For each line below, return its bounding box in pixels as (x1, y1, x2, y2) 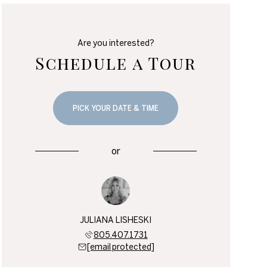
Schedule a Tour (35, 52, 197, 74)
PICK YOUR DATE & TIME (73, 104, 159, 112)
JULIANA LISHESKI (80, 215, 152, 225)
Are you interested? (77, 38, 154, 48)
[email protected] (86, 242, 154, 252)
